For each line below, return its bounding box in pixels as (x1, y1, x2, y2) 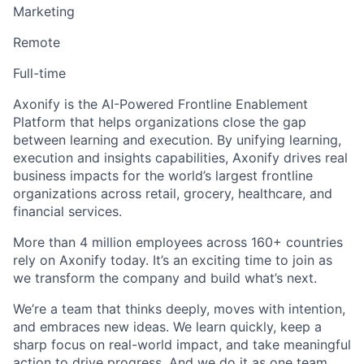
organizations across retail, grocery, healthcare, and (13, 185, 332, 202)
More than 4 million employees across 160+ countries (13, 234, 343, 251)
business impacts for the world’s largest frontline (13, 167, 313, 184)
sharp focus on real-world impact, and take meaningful (13, 336, 351, 353)
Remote (13, 34, 60, 51)
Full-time (13, 65, 66, 82)
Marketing (13, 3, 75, 20)
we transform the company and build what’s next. (13, 270, 317, 287)
